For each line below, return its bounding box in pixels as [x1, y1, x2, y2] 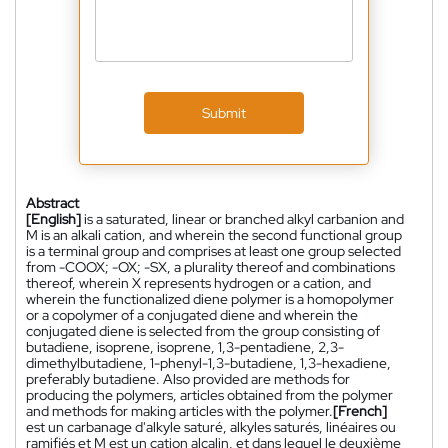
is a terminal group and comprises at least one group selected [26, 241, 401, 260]
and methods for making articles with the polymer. [26, 401, 333, 420]
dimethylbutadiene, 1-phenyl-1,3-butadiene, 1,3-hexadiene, [26, 353, 391, 372]
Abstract [26, 193, 79, 212]
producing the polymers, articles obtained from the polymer [26, 385, 393, 404]
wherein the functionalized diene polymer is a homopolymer [26, 289, 394, 308]
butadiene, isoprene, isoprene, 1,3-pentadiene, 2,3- [26, 337, 344, 356]
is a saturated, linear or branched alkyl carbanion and [84, 209, 404, 228]
